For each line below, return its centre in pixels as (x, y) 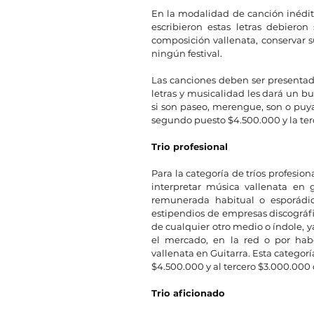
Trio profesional (190, 146)
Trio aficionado (188, 293)
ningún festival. (189, 53)
